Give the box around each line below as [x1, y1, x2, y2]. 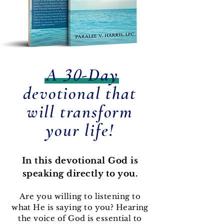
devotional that [23, 82, 136, 104]
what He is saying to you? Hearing [11, 202, 148, 212]
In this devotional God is [21, 155, 138, 166]
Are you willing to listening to [19, 191, 140, 201]
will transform [26, 101, 133, 123]
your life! [45, 119, 114, 141]
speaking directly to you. [22, 168, 138, 179]
